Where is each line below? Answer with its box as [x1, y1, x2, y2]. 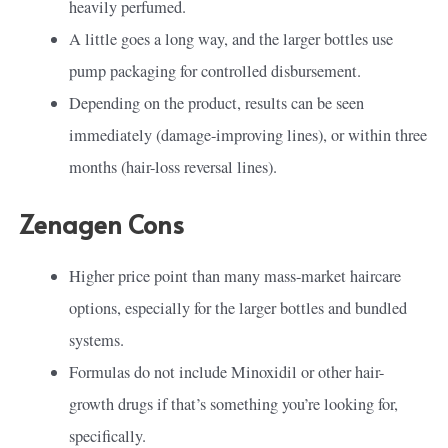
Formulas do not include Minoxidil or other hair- [69, 360, 385, 383]
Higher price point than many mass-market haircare [69, 264, 402, 287]
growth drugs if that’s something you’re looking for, [69, 392, 399, 415]
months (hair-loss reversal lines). [69, 156, 278, 179]
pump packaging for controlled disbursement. [69, 60, 367, 83]
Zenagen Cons [20, 205, 184, 241]
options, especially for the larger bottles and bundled [69, 296, 408, 319]
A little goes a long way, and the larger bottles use [69, 28, 394, 51]
